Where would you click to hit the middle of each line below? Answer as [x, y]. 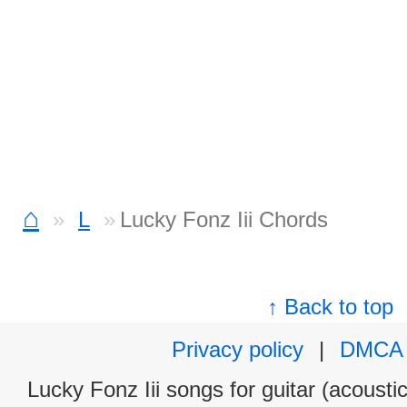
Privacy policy [238, 349]
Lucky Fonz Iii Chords [224, 219]
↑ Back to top [331, 307]
